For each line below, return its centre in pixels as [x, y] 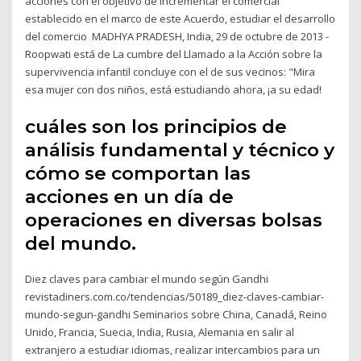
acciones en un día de [130, 196]
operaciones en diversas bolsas [174, 220]
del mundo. [81, 243]
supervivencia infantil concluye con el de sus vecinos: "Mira [170, 72]
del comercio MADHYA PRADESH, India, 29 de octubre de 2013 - [177, 37]
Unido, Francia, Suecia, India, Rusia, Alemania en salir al [160, 332]
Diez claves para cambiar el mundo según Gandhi [147, 278]
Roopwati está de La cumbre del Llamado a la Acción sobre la [174, 54]
